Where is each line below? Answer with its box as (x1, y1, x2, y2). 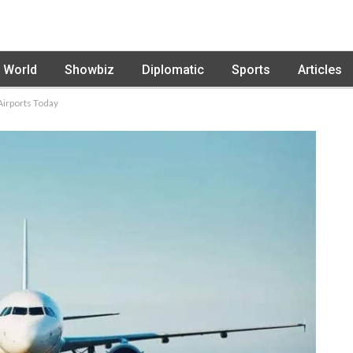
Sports (232, 62, 270, 77)
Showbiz (65, 62, 114, 77)
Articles (298, 62, 342, 77)
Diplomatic (142, 62, 204, 77)
